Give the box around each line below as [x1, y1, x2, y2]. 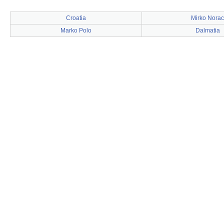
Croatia [66, 14, 86, 21]
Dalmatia [195, 27, 220, 34]
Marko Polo [60, 27, 91, 34]
